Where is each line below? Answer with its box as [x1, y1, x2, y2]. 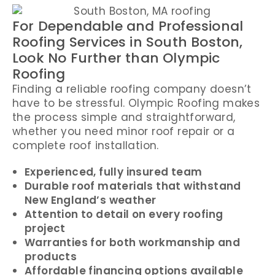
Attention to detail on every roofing [25, 206, 223, 222]
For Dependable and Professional [12, 16, 244, 36]
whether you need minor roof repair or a [12, 123, 235, 139]
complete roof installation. [12, 137, 159, 153]
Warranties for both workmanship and [25, 234, 240, 250]
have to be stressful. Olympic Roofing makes [12, 95, 260, 110]
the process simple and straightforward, [12, 109, 236, 125]
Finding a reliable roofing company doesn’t [12, 81, 252, 96]
